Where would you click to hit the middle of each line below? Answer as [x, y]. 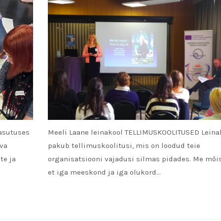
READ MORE [72, 199]
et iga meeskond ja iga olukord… [104, 172]
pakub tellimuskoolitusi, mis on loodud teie [124, 145]
